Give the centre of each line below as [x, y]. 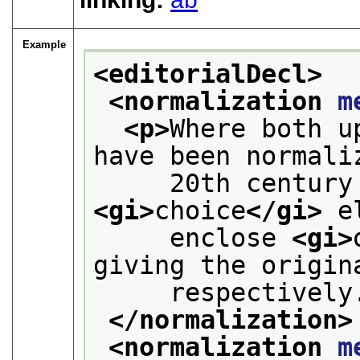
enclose [193, 238]
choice [200, 211]
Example [45, 44]
